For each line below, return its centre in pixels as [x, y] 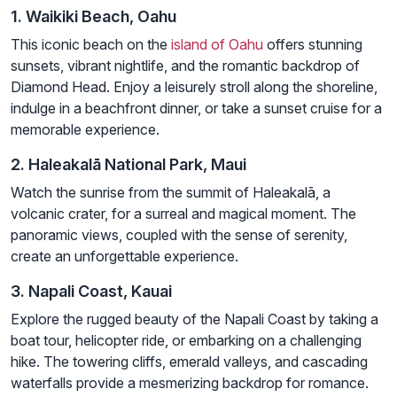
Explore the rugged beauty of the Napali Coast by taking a [195, 319]
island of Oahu [217, 44]
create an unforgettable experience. [125, 256]
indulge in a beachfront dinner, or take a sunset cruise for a [196, 108]
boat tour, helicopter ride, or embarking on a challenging [186, 340]
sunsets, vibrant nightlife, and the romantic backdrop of [185, 65]
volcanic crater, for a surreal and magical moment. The [183, 213]
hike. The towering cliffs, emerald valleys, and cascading [189, 361]
